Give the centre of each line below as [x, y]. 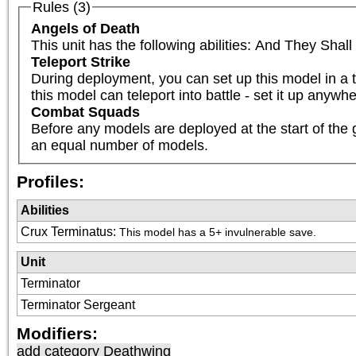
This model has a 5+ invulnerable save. [218, 232]
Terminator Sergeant [78, 305]
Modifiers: [57, 334]
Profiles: [50, 182]
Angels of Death [85, 28]
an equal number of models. [119, 145]
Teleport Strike [80, 62]
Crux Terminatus [67, 232]
